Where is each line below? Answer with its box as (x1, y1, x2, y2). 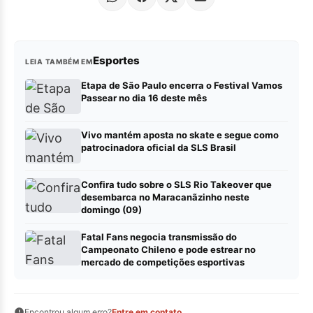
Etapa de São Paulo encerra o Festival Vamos (81, 79, 282, 91)
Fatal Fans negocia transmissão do (81, 231, 237, 242)
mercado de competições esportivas (81, 256, 245, 268)
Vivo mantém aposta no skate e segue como (81, 129, 279, 140)
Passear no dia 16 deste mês (81, 92, 207, 103)
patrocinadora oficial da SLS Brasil (81, 141, 236, 153)
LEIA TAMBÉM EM (25, 57, 93, 66)
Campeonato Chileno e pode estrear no (81, 243, 256, 255)
